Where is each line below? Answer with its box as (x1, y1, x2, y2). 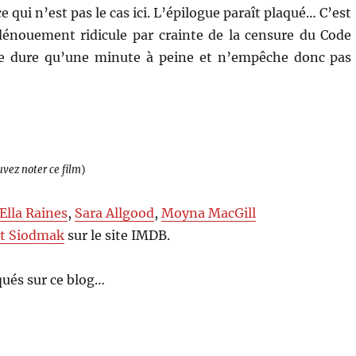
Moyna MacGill (161, 204, 257, 221)
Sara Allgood (75, 204, 155, 221)
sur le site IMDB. (64, 226, 171, 243)
